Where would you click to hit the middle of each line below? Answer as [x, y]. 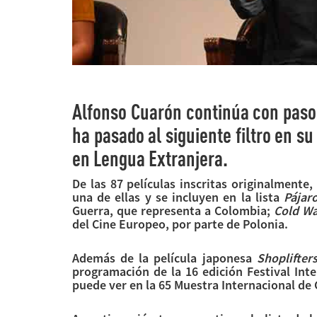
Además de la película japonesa [165, 258]
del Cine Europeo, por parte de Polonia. [180, 224]
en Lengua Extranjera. [150, 158]
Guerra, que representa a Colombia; [173, 210]
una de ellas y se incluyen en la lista [178, 197]
